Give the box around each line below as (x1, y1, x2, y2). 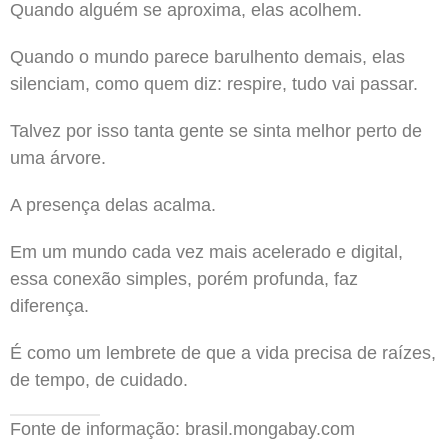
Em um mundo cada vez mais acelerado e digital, (10, 241, 403, 262)
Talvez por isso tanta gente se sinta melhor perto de (10, 120, 422, 141)
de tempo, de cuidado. (10, 369, 188, 390)
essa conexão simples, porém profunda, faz (10, 268, 358, 289)
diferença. (10, 295, 89, 316)
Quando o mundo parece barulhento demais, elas (10, 46, 405, 67)
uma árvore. (10, 147, 106, 168)
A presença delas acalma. (10, 194, 216, 215)
